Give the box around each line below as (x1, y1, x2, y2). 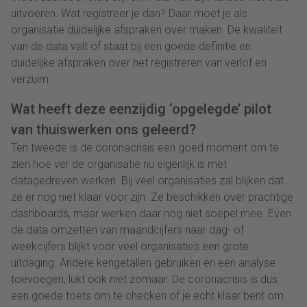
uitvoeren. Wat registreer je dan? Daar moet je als (11, 6, 247, 20)
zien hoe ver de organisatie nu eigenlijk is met (11, 157, 227, 171)
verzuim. (11, 72, 51, 86)
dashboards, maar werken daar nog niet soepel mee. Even (11, 206, 291, 220)
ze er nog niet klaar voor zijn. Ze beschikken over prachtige (11, 190, 293, 204)
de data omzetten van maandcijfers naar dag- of (11, 223, 244, 236)
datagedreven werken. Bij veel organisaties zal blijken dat (11, 173, 284, 187)
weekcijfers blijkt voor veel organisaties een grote (11, 239, 249, 253)
